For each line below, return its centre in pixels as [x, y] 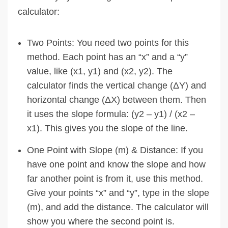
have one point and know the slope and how [116, 164]
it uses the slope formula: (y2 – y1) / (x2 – [111, 114]
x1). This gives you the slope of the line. [107, 128]
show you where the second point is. [101, 221]
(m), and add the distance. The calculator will [118, 207]
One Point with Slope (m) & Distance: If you [115, 150]
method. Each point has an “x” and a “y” [107, 57]
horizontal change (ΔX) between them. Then [117, 99]
